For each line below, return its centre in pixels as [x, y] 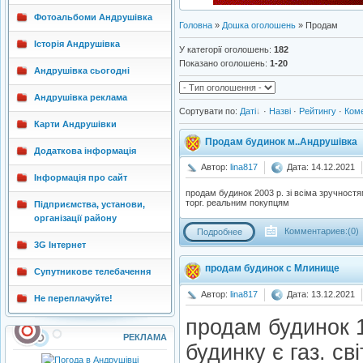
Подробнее [219, 232]
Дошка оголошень [259, 25]
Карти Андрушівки [75, 124]
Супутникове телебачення [92, 271]
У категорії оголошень [224, 49]
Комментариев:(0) [320, 231]
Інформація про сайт [81, 177]
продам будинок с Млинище [272, 269]
